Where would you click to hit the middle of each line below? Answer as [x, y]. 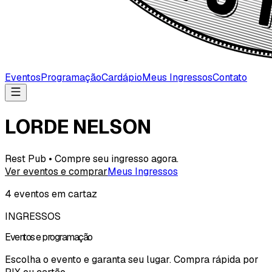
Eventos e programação [49, 237]
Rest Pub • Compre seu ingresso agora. [92, 158]
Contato [230, 77]
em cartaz [73, 194]
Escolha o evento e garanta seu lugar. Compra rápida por [132, 260]
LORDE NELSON [78, 127]
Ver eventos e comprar [56, 171]
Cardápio [122, 77]
